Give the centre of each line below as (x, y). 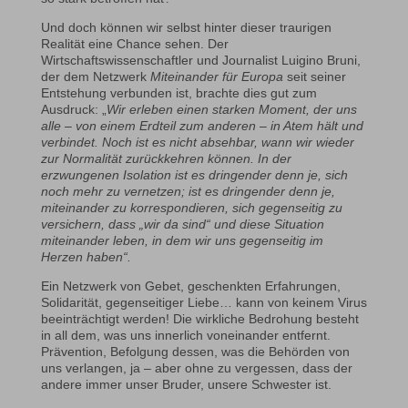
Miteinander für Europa (216, 77)
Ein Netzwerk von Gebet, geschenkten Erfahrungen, (190, 286)
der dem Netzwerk (95, 77)
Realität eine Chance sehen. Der (134, 44)
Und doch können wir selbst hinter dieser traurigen (186, 28)
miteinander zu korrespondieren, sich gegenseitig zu (191, 208)
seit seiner (314, 77)
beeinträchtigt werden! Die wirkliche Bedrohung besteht (199, 319)
